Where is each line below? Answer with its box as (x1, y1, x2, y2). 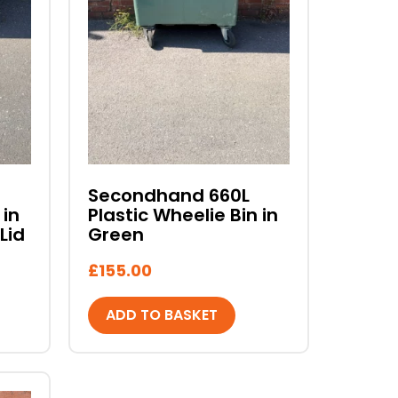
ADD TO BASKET (105, 305, 218, 326)
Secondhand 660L (87, 183, 250, 209)
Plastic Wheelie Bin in (87, 203, 278, 228)
